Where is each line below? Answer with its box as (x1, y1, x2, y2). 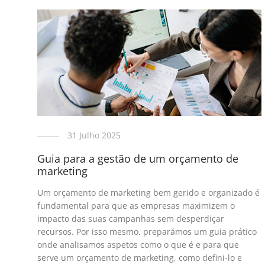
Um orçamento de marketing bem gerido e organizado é (37, 187, 260, 199)
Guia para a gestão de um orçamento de (37, 151, 238, 166)
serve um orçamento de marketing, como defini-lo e (37, 252, 242, 264)
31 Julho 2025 (67, 130, 121, 141)
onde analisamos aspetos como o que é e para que (37, 239, 239, 251)
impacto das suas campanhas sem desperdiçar (37, 213, 224, 225)
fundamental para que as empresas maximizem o (37, 200, 235, 212)
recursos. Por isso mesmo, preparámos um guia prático (37, 226, 257, 238)
